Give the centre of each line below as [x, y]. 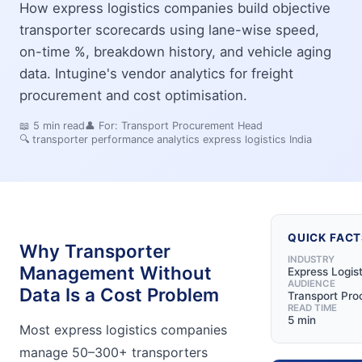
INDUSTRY [311, 259]
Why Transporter [95, 250]
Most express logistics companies [123, 329]
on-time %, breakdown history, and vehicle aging [175, 51]
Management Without [116, 272]
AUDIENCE [311, 283]
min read [62, 125]
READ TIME [312, 307]
